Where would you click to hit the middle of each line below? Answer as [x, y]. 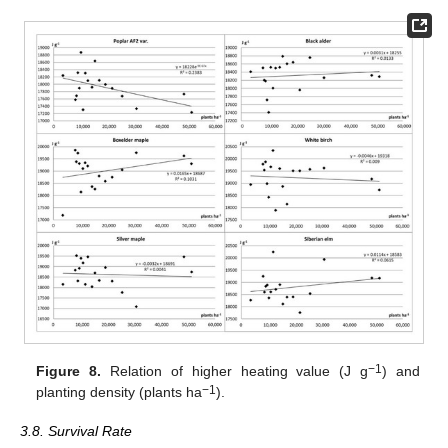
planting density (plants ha [119, 392]
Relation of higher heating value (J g [235, 371]
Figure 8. [69, 371]
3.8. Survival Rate [76, 430]
